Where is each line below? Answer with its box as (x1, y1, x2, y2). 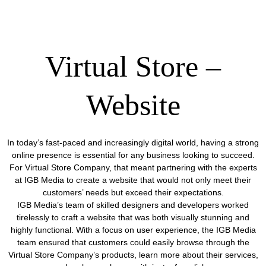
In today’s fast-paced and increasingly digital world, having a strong (7, 137, 259, 147)
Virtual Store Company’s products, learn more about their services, (8, 249, 258, 259)
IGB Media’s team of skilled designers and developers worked (17, 199, 249, 210)
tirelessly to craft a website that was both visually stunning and (17, 212, 249, 222)
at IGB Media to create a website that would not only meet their (15, 175, 251, 185)
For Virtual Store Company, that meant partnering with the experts (9, 162, 257, 172)
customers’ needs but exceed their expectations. (42, 187, 224, 197)
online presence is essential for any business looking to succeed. (11, 150, 255, 160)
